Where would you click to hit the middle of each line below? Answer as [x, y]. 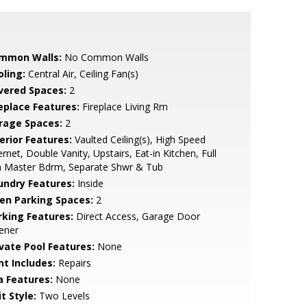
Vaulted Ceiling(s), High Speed [138, 139]
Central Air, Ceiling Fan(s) [82, 74]
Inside [89, 183]
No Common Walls [105, 57]
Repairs [73, 263]
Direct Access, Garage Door [136, 216]
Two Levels [63, 296]
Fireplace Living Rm [123, 107]
